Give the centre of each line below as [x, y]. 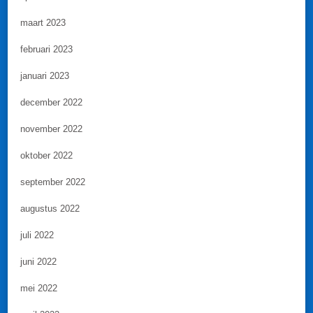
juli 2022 [37, 235]
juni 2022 [38, 262]
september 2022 [53, 182]
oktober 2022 [46, 156]
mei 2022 [39, 289]
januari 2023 [45, 76]
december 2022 [51, 103]
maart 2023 [43, 23]
